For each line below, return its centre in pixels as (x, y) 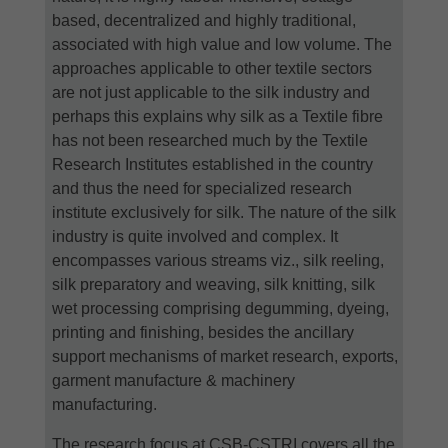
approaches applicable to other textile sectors (212, 68)
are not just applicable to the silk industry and (211, 92)
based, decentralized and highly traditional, (204, 20)
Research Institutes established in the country (212, 164)
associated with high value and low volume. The (222, 44)
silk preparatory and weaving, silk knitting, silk (213, 284)
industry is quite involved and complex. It (195, 236)
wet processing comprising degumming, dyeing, (220, 308)
